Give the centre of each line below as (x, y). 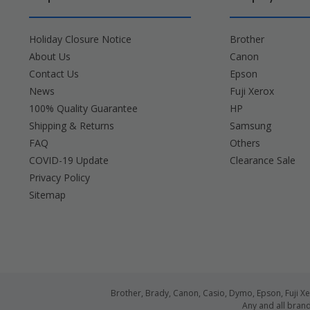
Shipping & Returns (72, 125)
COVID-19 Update (69, 160)
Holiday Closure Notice (80, 39)
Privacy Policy (60, 177)
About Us (50, 56)
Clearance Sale (262, 160)
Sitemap (47, 194)
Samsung (250, 125)
